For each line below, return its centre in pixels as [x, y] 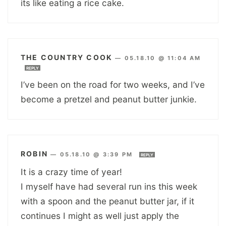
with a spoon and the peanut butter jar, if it [107, 201]
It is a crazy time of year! [71, 172]
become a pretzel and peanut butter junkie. [109, 99]
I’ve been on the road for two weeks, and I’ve [113, 84]
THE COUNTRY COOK [67, 57]
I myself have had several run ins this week [109, 186]
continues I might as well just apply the [100, 215]
